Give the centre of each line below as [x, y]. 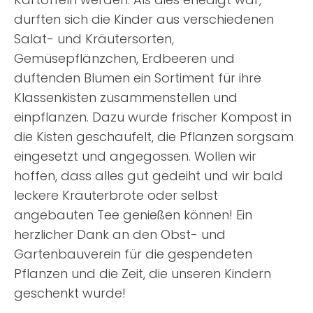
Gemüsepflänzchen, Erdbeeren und [124, 59]
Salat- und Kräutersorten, [94, 39]
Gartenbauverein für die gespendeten [133, 254]
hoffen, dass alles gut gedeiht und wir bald [148, 176]
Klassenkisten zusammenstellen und [125, 98]
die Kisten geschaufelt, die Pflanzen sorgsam [153, 137]
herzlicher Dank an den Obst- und [119, 235]
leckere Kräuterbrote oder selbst [116, 196]
